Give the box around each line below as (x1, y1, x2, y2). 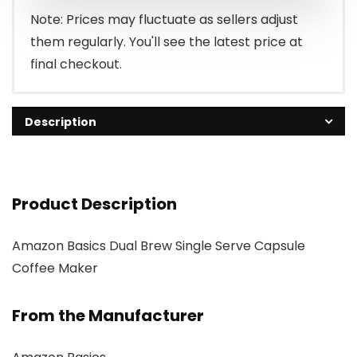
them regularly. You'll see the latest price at (30, 33, 303, 52)
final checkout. (30, 55, 122, 74)
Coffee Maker (12, 259, 98, 278)
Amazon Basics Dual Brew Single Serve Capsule (12, 237, 305, 256)
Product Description (12, 193, 177, 216)
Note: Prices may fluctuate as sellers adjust (30, 10, 298, 29)
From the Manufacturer (12, 304, 204, 328)
